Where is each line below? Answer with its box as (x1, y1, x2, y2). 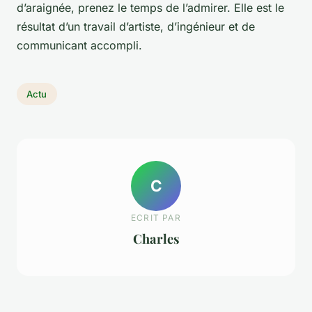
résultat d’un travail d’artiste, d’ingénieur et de (17, 19, 255, 34)
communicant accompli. (17, 38, 142, 53)
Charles (132, 229, 180, 247)
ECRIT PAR (131, 212, 181, 223)
